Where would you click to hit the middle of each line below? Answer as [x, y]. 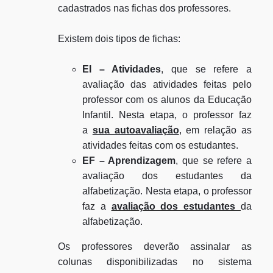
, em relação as [215, 130]
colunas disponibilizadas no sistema [155, 262]
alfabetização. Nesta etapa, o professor [167, 191]
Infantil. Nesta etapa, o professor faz [167, 115]
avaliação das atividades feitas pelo [167, 84]
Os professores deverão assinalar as [155, 246]
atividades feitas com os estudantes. [160, 145]
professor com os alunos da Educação [167, 100]
